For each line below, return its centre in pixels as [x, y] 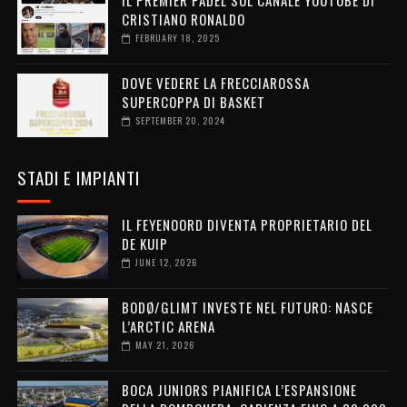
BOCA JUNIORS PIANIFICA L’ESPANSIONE [239, 389]
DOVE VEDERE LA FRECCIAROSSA [215, 82]
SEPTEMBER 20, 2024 [180, 120]
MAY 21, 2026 [164, 344]
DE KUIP [144, 243]
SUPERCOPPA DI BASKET [193, 101]
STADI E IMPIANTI [78, 177]
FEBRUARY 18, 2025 [177, 37]
